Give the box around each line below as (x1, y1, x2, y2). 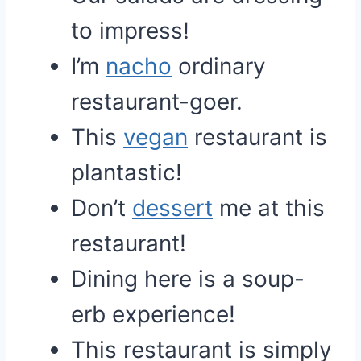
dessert (132, 194, 213, 222)
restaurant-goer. (71, 88, 243, 115)
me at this (213, 194, 325, 222)
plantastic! (71, 159, 182, 186)
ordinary (172, 52, 266, 80)
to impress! (71, 17, 189, 44)
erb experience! (71, 301, 235, 328)
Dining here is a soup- (71, 265, 305, 293)
